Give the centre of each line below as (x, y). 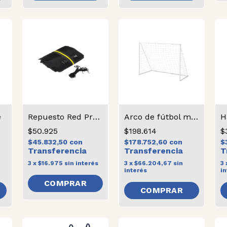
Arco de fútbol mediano (195, 117)
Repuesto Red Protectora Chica (96, 117)
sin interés (81, 163)
